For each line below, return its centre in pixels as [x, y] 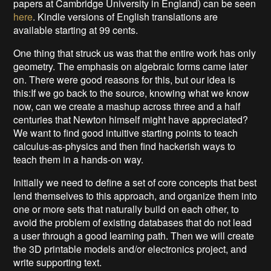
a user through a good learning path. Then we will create [134, 235]
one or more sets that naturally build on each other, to [126, 209]
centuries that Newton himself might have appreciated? [131, 119]
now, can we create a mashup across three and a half [127, 106]
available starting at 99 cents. [76, 30]
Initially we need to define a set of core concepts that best [135, 182]
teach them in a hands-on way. [79, 159]
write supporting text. [58, 262]
